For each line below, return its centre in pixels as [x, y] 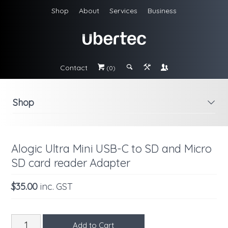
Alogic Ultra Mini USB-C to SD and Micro [111, 148]
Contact [74, 67]
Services [123, 11]
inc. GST [56, 186]
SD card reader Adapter [71, 163]
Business [162, 11]
